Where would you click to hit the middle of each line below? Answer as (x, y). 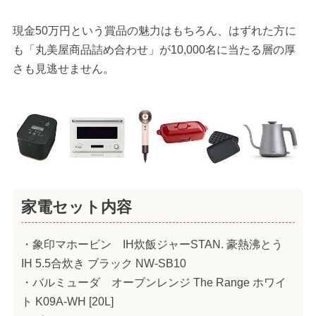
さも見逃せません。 (63, 68)
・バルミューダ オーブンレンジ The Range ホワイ (153, 283)
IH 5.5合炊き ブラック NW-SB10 (103, 264)
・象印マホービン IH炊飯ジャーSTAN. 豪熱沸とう (157, 245)
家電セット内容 (76, 207)
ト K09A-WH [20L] (67, 302)
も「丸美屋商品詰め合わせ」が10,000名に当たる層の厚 (154, 49)
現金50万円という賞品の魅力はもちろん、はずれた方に (154, 30)
